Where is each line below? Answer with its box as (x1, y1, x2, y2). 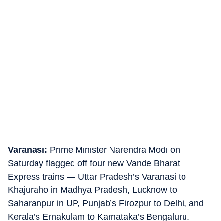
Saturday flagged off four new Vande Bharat (8, 158, 180, 168)
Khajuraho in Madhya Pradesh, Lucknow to (8, 185, 177, 195)
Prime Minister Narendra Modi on (47, 145, 180, 155)
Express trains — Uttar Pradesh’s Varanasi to (8, 172, 186, 182)
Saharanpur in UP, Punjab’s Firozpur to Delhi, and (8, 198, 204, 208)
